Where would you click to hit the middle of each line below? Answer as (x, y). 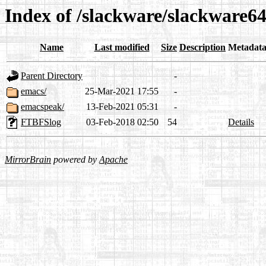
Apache (113, 160)
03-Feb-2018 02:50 (122, 122)
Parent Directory (52, 76)
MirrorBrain (28, 160)
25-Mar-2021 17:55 (122, 91)
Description (202, 47)
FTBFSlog (41, 122)
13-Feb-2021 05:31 (122, 107)
